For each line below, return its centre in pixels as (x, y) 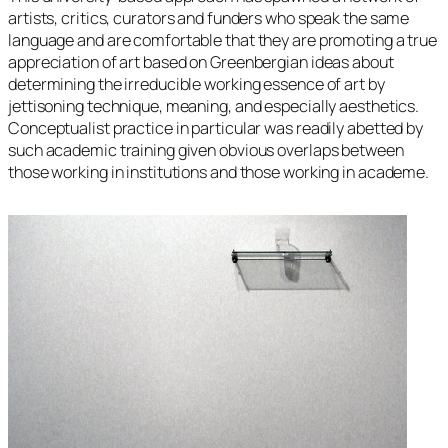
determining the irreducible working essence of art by (196, 83)
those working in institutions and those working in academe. (219, 171)
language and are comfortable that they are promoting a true (223, 39)
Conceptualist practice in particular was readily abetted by (216, 127)
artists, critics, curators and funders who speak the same (209, 17)
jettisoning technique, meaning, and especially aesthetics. (214, 105)
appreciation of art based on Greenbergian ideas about (201, 61)
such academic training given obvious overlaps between (206, 149)
